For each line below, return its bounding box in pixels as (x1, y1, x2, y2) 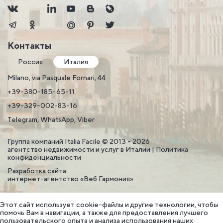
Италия (64, 58, 88, 66)
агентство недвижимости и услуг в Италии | (7, 145, 156, 153)
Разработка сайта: (7, 167, 68, 175)
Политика (156, 145, 188, 153)
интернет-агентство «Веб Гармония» (7, 175, 133, 183)
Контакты (7, 40, 51, 51)
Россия (18, 58, 43, 66)
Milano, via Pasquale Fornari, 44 (7, 74, 106, 82)
